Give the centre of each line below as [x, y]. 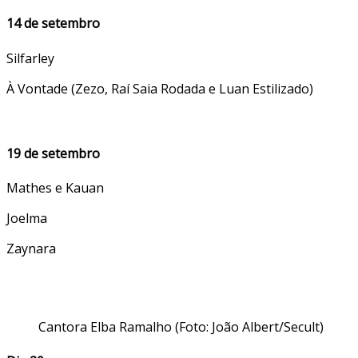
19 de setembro [53, 153]
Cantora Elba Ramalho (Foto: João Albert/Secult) [181, 327]
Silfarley [30, 58]
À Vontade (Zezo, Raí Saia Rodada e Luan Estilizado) [160, 88]
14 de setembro [53, 24]
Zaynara [31, 249]
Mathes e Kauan [55, 188]
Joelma [27, 219]
